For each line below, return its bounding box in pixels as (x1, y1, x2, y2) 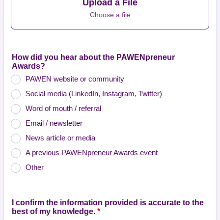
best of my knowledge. (12, 207, 95, 216)
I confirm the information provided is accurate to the (12, 198, 204, 207)
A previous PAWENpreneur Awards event (26, 148, 158, 157)
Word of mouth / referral (26, 104, 101, 112)
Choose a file (89, 10, 131, 19)
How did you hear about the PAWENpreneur (12, 53, 175, 61)
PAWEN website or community (26, 75, 124, 83)
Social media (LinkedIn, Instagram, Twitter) (26, 89, 162, 98)
